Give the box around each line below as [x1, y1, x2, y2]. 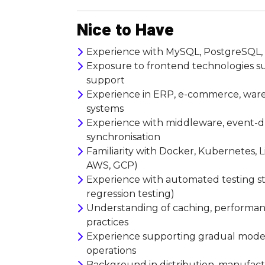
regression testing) [86, 188, 174, 199]
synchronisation [86, 131, 160, 143]
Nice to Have [77, 18, 174, 43]
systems [86, 103, 124, 114]
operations [86, 245, 136, 256]
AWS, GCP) [86, 160, 138, 171]
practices [86, 216, 128, 228]
